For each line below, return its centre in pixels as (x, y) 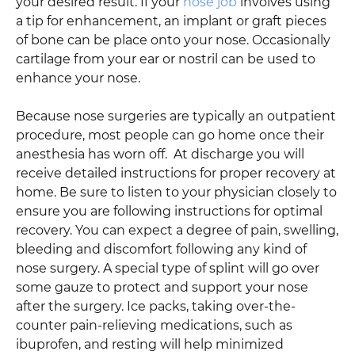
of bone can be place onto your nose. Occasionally (173, 40)
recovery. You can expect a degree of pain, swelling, (177, 230)
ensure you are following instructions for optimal (169, 211)
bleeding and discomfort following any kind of (161, 249)
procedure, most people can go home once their (170, 135)
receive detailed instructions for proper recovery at (176, 173)
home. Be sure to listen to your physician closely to (176, 192)
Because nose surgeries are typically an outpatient (176, 116)
